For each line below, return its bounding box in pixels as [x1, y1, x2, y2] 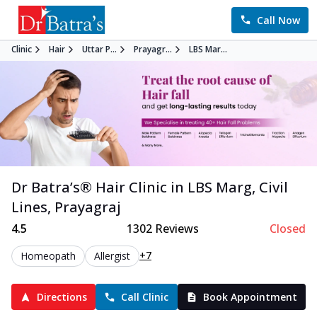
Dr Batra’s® [11, 178, 96, 197]
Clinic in [125, 178, 184, 197]
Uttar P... [82, 43, 117, 55]
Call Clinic [121, 290, 169, 304]
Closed [269, 221, 306, 237]
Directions [37, 290, 88, 304]
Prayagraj [54, 197, 121, 217]
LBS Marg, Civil [188, 178, 288, 197]
